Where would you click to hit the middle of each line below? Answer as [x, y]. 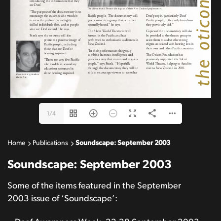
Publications [50, 143]
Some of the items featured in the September [94, 186]
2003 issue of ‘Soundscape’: [62, 199]
